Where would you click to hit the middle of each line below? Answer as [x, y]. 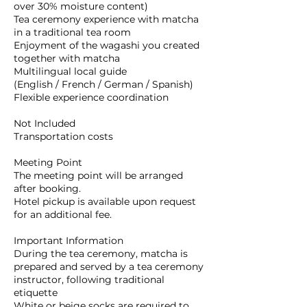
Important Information [69, 241]
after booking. [47, 188]
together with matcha [67, 58]
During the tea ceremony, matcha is [101, 254]
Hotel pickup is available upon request [105, 201]
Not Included [45, 123]
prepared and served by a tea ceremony [109, 267]
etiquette [36, 293]
